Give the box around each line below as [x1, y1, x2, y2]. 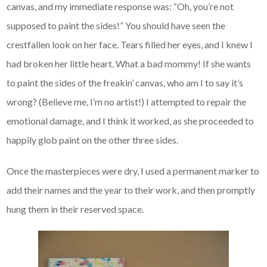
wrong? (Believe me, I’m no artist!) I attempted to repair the [7, 96, 247, 108]
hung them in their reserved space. [7, 203, 144, 215]
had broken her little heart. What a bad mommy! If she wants [7, 58, 252, 70]
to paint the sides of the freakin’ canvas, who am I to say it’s [7, 77, 244, 89]
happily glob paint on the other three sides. [7, 134, 179, 146]
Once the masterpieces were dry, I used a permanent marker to [7, 165, 260, 177]
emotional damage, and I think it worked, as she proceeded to [7, 115, 254, 127]
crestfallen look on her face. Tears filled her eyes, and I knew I [7, 39, 253, 51]
